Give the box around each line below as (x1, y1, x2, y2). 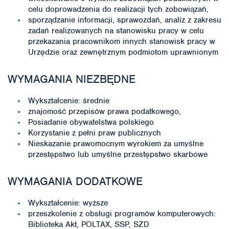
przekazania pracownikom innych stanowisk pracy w (28, 36, 215, 47)
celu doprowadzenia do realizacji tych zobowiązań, (28, 4, 209, 14)
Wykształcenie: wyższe (28, 198, 108, 208)
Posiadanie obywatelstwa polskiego (28, 117, 154, 127)
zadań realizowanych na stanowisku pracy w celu (28, 26, 204, 36)
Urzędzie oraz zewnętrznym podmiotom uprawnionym (28, 47, 218, 57)
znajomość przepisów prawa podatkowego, (28, 106, 181, 117)
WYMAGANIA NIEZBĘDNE (8, 72, 135, 86)
